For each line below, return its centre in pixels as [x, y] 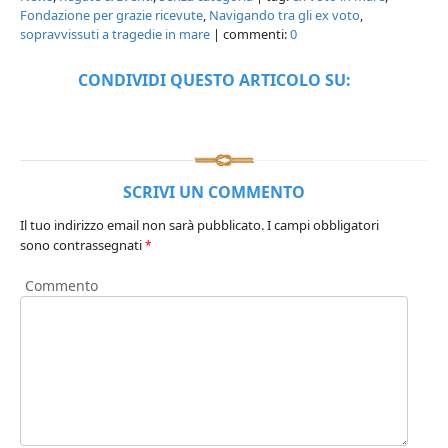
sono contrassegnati [82, 244]
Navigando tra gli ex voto [284, 14]
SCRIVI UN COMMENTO [214, 191]
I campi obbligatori [323, 224]
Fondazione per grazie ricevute [111, 14]
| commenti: [250, 33]
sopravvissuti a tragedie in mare [115, 33]
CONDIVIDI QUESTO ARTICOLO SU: [214, 79]
